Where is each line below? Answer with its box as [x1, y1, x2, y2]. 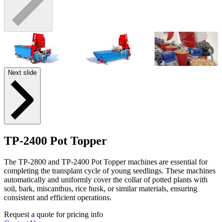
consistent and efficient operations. [4, 193, 111, 202]
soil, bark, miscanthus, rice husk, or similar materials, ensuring [4, 184, 197, 193]
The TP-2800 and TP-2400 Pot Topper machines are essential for [4, 158, 208, 166]
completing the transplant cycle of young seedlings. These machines [4, 166, 216, 175]
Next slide [8, 69, 37, 77]
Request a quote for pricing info [4, 210, 103, 219]
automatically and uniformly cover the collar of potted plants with [4, 175, 208, 184]
